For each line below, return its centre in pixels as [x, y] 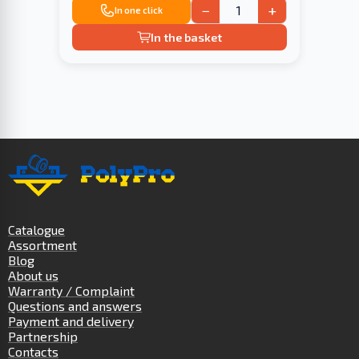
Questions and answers [75, 306]
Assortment [42, 245]
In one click [138, 10]
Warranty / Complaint [71, 291]
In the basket [187, 37]
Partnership [43, 337]
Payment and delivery [71, 321]
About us [33, 276]
